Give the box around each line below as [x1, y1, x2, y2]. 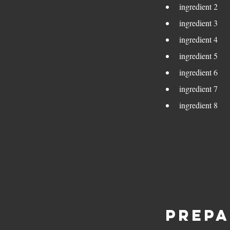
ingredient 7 [179, 83, 218, 94]
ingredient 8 [179, 100, 218, 110]
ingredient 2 [179, 1, 218, 12]
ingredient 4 [179, 34, 218, 45]
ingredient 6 [179, 67, 218, 78]
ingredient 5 [179, 50, 218, 61]
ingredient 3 [179, 17, 218, 28]
